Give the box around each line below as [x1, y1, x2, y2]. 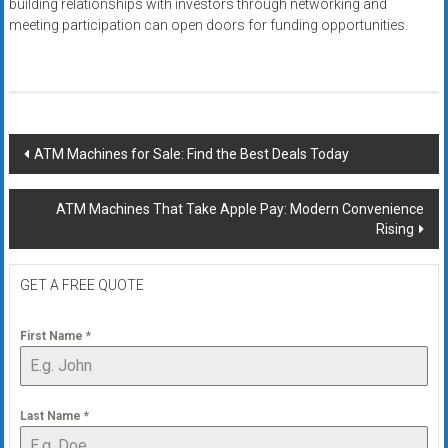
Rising [376, 221, 415, 238]
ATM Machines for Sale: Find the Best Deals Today [33, 146, 349, 163]
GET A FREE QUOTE [19, 277, 144, 294]
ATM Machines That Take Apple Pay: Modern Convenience [56, 201, 425, 218]
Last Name [19, 409, 84, 424]
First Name [19, 329, 86, 344]
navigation [7, 170, 135, 204]
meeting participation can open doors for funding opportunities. [8, 17, 408, 34]
